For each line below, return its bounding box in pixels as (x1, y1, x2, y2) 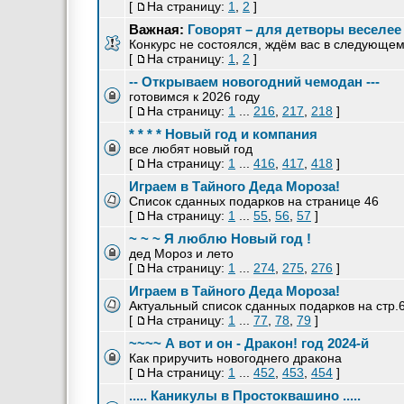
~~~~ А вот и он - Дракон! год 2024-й (129, 335, 369, 351)
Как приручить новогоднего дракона (129, 351, 342, 365)
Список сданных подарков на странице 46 (129, 194, 379, 208)
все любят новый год (129, 142, 252, 156)
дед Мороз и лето (129, 246, 234, 261)
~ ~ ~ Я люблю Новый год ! (129, 231, 311, 246)
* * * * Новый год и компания (129, 126, 317, 142)
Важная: (129, 22, 184, 37)
